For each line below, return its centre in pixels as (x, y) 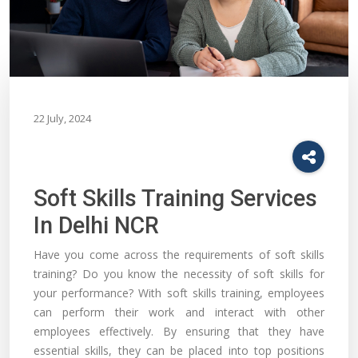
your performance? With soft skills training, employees (179, 293)
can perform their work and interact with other (179, 312)
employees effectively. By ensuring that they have (179, 332)
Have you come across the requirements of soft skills (179, 255)
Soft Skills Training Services (175, 199)
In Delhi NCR (96, 226)
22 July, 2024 (62, 119)
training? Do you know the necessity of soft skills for (179, 274)
